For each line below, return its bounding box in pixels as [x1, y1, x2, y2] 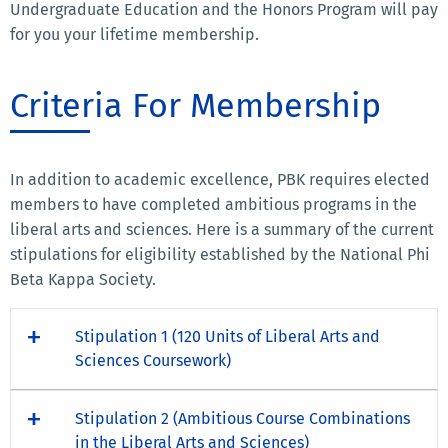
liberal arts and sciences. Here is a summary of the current [10, 220, 434, 240]
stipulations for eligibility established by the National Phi [10, 245, 430, 265]
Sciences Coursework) [75, 351, 231, 371]
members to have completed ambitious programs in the [10, 195, 417, 215]
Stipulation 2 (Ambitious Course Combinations [75, 409, 410, 429]
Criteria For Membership [10, 85, 381, 127]
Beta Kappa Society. [10, 270, 160, 290]
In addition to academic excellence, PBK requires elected [10, 170, 430, 190]
